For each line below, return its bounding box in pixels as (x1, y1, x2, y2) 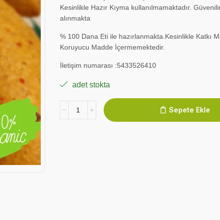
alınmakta (60, 14, 91, 22)
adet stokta (70, 80, 110, 89)
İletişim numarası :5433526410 (60, 61, 157, 69)
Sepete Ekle (168, 105, 210, 114)
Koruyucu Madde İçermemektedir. (60, 43, 165, 51)
